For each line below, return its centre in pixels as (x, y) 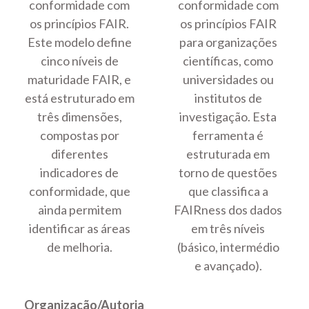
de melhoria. (79, 247)
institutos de (228, 98)
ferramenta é (228, 136)
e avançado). (228, 266)
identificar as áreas (79, 229)
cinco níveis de (79, 61)
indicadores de (80, 173)
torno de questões (228, 173)
